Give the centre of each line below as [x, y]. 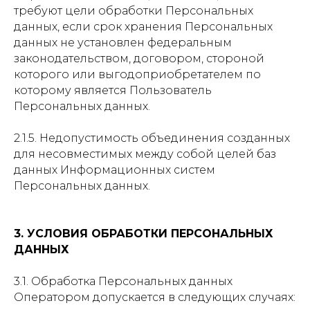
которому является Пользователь [113, 90]
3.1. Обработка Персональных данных [123, 281]
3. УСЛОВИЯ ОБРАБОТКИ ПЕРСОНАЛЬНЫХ [144, 234]
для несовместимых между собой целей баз [145, 154]
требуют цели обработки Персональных [134, 11]
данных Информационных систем [115, 170]
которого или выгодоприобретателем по [137, 74]
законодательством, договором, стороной [139, 58]
